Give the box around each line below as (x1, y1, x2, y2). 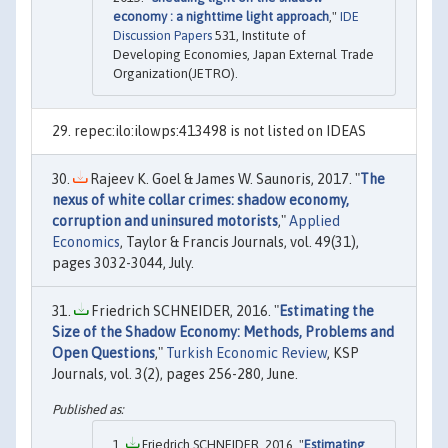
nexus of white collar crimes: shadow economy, (52, 191, 349, 208)
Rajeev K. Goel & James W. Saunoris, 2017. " (87, 170, 360, 187)
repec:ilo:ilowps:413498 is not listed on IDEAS (74, 122, 366, 139)
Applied (289, 212, 340, 229)
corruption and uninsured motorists (52, 212, 278, 229)
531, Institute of (212, 27, 306, 43)
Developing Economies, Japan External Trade (113, 46, 374, 62)
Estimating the (279, 302, 374, 319)
